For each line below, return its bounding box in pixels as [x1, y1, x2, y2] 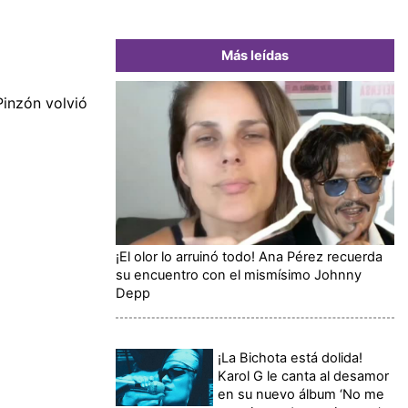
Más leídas [221, 46, 289, 64]
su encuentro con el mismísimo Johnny [116, 266, 362, 283]
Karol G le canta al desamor [218, 367, 390, 384]
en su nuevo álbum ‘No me [218, 385, 385, 403]
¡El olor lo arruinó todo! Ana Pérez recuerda [116, 248, 382, 265]
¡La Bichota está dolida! [218, 349, 363, 366]
